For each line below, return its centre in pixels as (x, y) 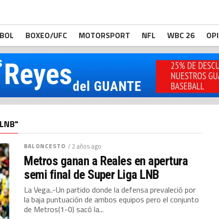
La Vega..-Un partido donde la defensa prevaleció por (110, 190)
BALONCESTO (45, 146)
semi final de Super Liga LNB (92, 175)
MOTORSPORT (104, 35)
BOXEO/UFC (46, 35)
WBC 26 (181, 35)
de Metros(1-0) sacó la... (64, 209)
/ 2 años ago (85, 146)
